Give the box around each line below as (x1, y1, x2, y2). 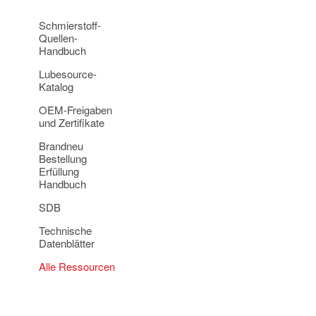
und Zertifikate (39, 115, 104, 130)
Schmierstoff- (39, 18, 101, 32)
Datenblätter (39, 236, 95, 250)
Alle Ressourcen (39, 259, 115, 274)
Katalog (39, 79, 73, 94)
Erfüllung (39, 164, 79, 178)
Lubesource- (39, 66, 97, 81)
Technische (39, 223, 92, 238)
